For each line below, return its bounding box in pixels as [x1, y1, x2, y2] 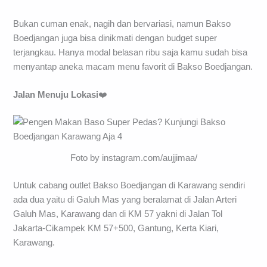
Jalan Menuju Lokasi [13, 90, 99, 100]
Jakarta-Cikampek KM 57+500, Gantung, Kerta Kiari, [13, 223, 219, 233]
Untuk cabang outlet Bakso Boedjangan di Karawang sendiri [13, 180, 246, 190]
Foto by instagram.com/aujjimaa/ [70, 153, 197, 163]
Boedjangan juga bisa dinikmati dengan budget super [13, 33, 218, 43]
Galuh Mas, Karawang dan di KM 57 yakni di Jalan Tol [13, 209, 223, 219]
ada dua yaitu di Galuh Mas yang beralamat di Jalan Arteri [13, 194, 237, 204]
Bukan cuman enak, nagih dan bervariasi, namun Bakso [13, 18, 231, 29]
